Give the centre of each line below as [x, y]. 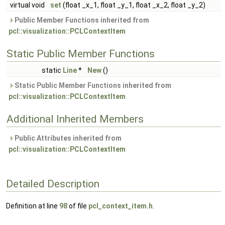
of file [78, 206]
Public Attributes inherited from [67, 138]
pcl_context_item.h [121, 206]
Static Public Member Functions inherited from [92, 85]
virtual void [28, 5]
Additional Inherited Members [75, 119]
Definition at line [33, 206]
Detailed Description [53, 184]
